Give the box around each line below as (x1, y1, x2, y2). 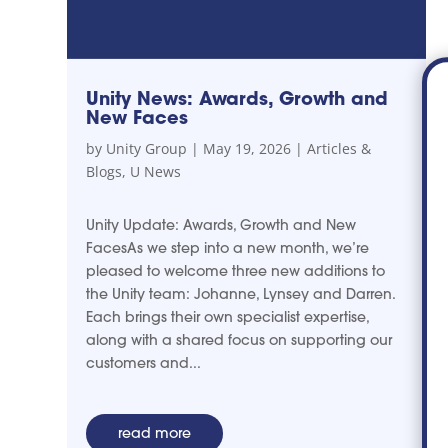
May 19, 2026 (203, 139, 292, 159)
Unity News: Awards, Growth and (86, 87, 389, 111)
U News (130, 162, 182, 182)
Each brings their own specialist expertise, (86, 308, 370, 327)
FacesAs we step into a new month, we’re (86, 239, 370, 258)
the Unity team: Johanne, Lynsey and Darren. (86, 285, 396, 304)
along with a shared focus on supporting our (86, 331, 393, 350)
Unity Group (106, 139, 188, 159)
